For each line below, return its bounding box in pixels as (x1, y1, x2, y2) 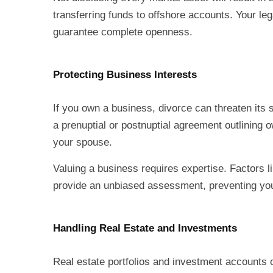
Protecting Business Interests (53, 69, 197, 80)
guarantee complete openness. (53, 26, 193, 38)
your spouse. (53, 136, 112, 148)
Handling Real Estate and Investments (53, 222, 237, 234)
